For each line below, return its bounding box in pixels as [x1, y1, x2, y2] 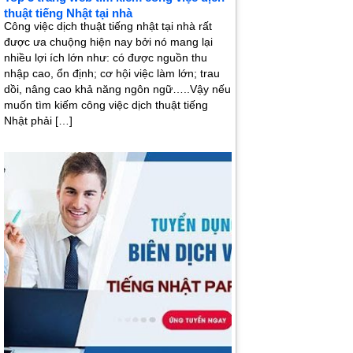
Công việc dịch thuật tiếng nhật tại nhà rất [4, 20, 212, 33]
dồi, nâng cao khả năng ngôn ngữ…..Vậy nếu [4, 83, 231, 96]
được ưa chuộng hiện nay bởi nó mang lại [4, 35, 213, 49]
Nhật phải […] [4, 114, 72, 128]
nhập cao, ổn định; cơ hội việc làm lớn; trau [4, 67, 220, 80]
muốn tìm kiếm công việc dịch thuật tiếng [4, 98, 208, 112]
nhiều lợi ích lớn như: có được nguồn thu [4, 51, 207, 65]
